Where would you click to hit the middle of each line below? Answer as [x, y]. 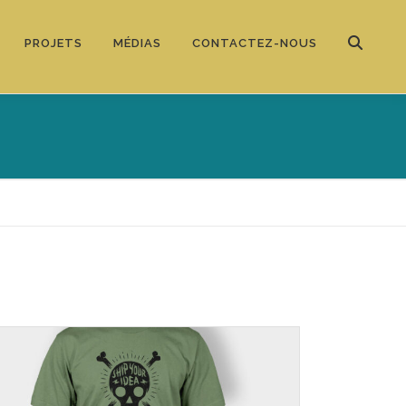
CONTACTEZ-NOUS [255, 43]
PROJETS [53, 43]
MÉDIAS [137, 43]
